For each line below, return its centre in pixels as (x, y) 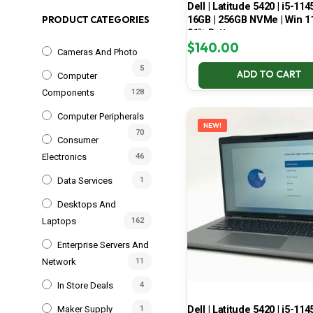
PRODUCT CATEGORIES (96, 19)
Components (68, 92)
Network (59, 261)
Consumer (78, 140)
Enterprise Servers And (103, 245)
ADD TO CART (269, 74)
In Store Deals (85, 285)
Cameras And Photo (97, 52)
